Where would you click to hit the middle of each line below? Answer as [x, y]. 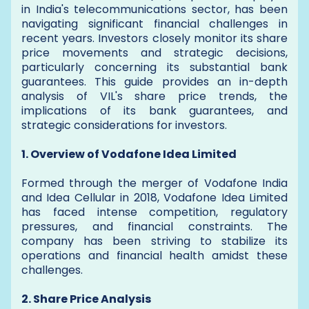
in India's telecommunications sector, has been [154, 9]
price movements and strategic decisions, [154, 53]
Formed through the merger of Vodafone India [154, 183]
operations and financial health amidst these [154, 256]
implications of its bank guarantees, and [154, 111]
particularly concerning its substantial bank [154, 67]
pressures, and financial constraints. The [154, 227]
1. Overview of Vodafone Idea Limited [129, 154]
